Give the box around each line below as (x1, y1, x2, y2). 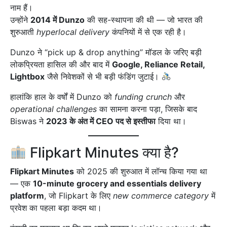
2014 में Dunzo (30, 14, 85, 25)
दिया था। (156, 116, 186, 126)
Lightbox (10, 71, 45, 82)
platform (10, 190, 44, 201)
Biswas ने (10, 116, 46, 126)
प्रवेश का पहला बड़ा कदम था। (10, 202, 102, 213)
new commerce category (113, 190, 209, 201)
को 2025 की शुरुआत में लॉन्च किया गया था (74, 166, 207, 176)
